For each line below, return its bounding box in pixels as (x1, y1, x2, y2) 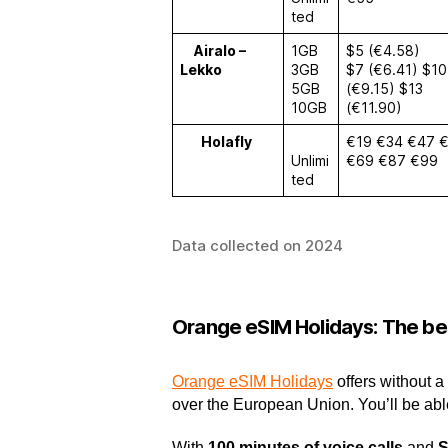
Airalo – (194, 42, 246, 59)
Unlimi (291, 152, 329, 169)
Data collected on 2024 (172, 236, 343, 255)
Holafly (201, 133, 252, 150)
